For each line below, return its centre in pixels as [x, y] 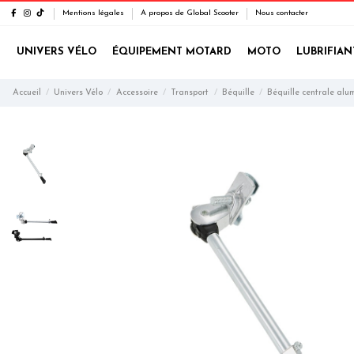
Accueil [26, 92]
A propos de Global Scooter [191, 13]
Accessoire [137, 92]
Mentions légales [94, 13]
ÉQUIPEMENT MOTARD [171, 52]
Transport [190, 92]
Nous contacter [282, 13]
